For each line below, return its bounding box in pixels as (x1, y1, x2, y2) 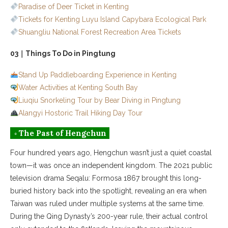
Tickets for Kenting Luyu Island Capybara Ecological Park (18, 15, 206, 23)
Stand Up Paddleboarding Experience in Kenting (18, 70, 177, 79)
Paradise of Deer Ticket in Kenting (18, 2, 129, 11)
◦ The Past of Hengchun (14, 128, 106, 138)
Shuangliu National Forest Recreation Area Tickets (18, 27, 181, 36)
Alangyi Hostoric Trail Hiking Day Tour (18, 108, 142, 117)
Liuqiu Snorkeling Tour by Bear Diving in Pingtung (18, 96, 181, 104)
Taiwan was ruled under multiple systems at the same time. (10, 199, 204, 208)
